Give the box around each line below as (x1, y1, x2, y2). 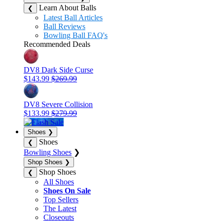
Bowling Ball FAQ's (43, 31, 108, 39)
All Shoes (43, 177, 74, 186)
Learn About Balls (39, 3, 96, 12)
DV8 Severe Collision (24, 100, 93, 109)
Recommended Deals (24, 39, 90, 48)
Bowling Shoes (24, 147, 72, 156)
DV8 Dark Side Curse (24, 65, 93, 74)
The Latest (43, 204, 76, 213)
